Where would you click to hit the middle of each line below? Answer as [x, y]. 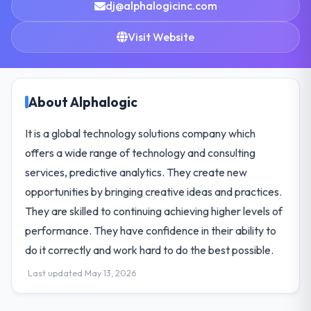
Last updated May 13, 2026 [82, 273]
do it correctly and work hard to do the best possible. [150, 250]
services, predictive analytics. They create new [136, 172]
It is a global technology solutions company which [141, 133]
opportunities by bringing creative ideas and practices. [154, 191]
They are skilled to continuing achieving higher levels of [154, 211]
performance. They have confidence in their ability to [151, 230]
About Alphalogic [83, 102]
